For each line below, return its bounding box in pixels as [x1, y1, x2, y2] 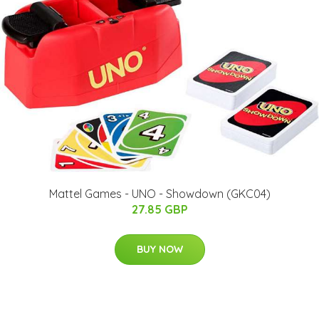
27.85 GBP [131, 202, 188, 216]
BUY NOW [136, 242, 183, 256]
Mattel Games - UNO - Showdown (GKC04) [48, 186, 271, 201]
